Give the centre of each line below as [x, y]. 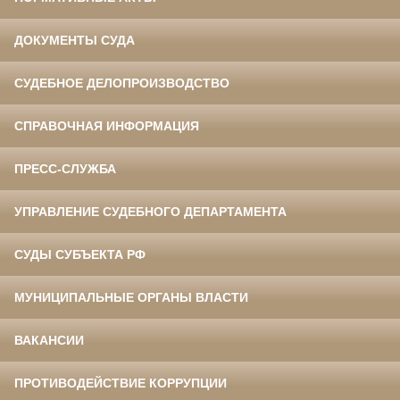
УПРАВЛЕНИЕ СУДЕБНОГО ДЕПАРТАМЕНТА [150, 212]
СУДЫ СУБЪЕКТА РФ [80, 255]
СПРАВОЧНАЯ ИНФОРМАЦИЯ [107, 126]
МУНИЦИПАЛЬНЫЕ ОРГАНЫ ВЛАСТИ [131, 298]
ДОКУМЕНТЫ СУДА [75, 41]
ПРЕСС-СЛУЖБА [65, 169]
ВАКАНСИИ [49, 341]
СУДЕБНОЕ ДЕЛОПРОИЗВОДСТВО [122, 83]
